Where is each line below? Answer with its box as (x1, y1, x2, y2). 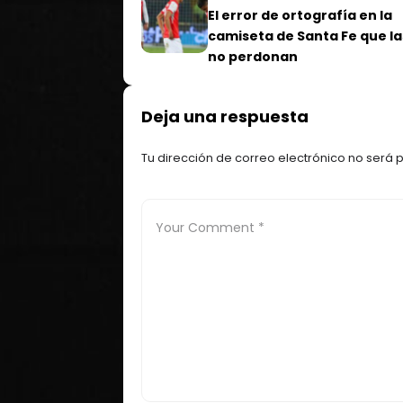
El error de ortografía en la (208, 5, 392, 24)
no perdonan (208, 47, 298, 66)
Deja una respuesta (141, 104, 309, 128)
